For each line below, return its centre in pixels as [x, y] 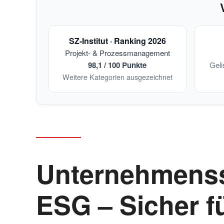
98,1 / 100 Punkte [117, 65]
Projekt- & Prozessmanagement [117, 53]
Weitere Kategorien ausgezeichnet [117, 77]
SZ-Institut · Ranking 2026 [117, 41]
